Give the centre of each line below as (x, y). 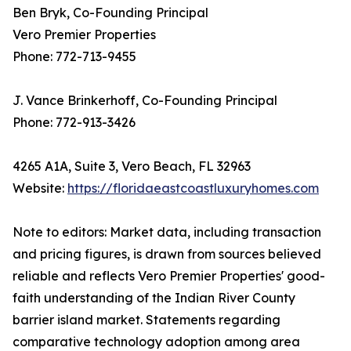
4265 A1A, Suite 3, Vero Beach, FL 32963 (132, 166)
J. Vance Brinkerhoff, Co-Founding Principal (145, 101)
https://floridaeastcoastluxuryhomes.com (193, 188)
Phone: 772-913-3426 (74, 123)
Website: (40, 188)
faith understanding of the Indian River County (154, 298)
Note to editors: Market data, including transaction (167, 232)
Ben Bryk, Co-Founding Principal (110, 13)
